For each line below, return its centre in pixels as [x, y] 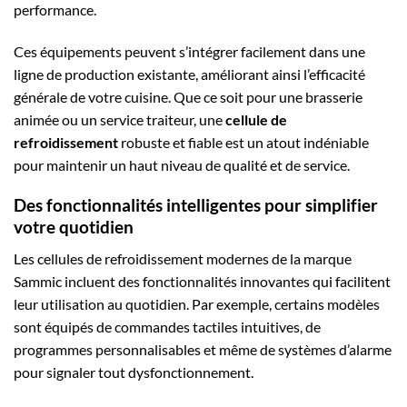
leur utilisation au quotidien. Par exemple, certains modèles [197, 303]
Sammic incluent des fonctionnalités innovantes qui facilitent [202, 281]
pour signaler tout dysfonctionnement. [134, 372]
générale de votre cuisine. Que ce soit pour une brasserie [188, 96]
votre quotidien [74, 227]
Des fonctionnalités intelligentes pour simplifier [196, 205]
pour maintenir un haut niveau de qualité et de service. [182, 164]
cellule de [256, 119]
